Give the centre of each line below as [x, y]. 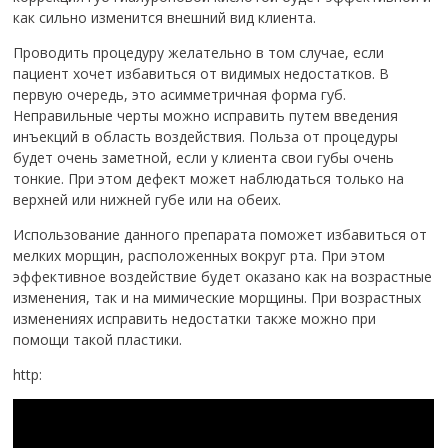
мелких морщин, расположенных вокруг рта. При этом [199, 255]
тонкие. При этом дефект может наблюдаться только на [209, 178]
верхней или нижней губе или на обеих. [147, 199]
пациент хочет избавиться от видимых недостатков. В [201, 73]
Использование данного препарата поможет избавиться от [220, 234]
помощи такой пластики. [98, 339]
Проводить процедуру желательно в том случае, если [199, 52]
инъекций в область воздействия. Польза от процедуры [206, 136]
